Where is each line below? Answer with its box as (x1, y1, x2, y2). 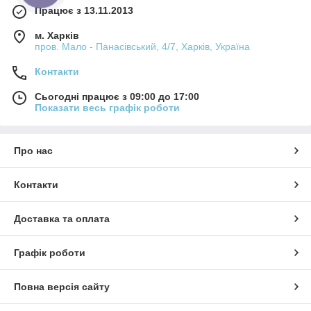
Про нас (14, 144, 53, 156)
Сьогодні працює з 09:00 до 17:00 (35, 90, 199, 102)
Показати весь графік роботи (35, 101, 180, 113)
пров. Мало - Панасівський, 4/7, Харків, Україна (35, 40, 250, 52)
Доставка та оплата (14, 212, 110, 224)
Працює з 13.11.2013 (35, 4, 133, 16)
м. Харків (35, 29, 79, 41)
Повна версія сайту (14, 280, 110, 292)
